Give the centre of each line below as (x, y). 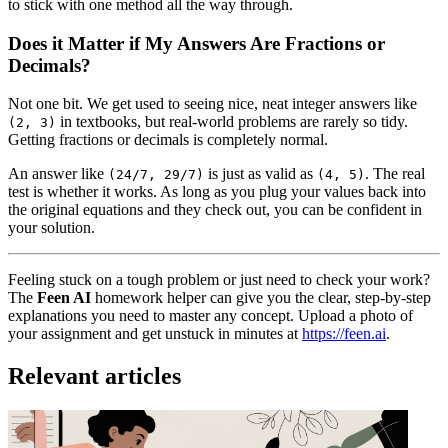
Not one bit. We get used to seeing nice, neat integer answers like (212, 104)
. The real (395, 174)
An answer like (58, 174)
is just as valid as (260, 174)
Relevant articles (94, 376)
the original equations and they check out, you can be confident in (215, 210)
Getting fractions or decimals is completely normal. (168, 140)
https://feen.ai (344, 334)
